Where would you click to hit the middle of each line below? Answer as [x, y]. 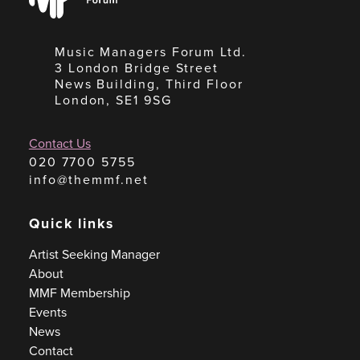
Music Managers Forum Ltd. [150, 52]
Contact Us [59, 143]
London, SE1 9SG [113, 100]
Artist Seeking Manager [94, 254]
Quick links [71, 223]
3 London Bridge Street [137, 68]
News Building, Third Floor [149, 84]
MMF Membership [79, 293]
